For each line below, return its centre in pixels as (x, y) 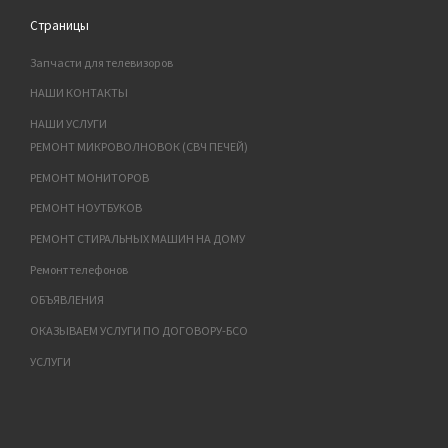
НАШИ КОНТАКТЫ (79, 93)
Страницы (60, 26)
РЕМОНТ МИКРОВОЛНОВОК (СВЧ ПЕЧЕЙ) (139, 147)
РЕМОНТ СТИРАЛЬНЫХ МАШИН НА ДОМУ (138, 239)
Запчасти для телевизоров (102, 62)
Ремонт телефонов (79, 269)
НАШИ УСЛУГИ (69, 124)
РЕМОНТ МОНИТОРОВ (90, 177)
